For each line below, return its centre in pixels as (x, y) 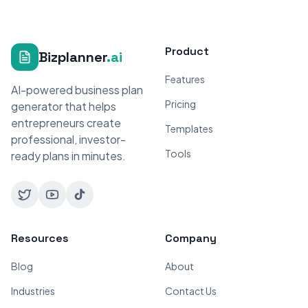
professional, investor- (68, 139)
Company (191, 238)
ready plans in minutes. (68, 156)
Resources (40, 238)
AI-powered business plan (77, 90)
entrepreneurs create (66, 123)
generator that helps (64, 106)
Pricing (180, 104)
